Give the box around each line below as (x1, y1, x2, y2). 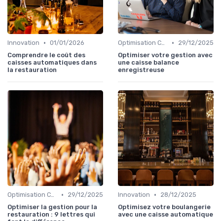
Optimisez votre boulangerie (118, 203, 211, 211)
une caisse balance (118, 59, 179, 67)
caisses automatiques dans (7, 59, 97, 67)
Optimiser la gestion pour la (7, 203, 97, 211)
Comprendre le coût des (7, 51, 85, 59)
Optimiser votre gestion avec (118, 51, 213, 59)
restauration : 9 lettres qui (7, 211, 95, 219)
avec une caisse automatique (118, 211, 213, 219)
